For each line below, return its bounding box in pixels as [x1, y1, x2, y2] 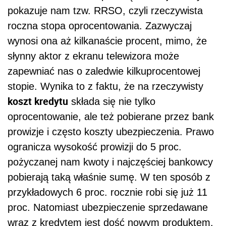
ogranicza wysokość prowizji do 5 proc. [8, 141, 182, 152]
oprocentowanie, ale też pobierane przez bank [8, 110, 214, 122]
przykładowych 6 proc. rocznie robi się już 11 [8, 186, 207, 198]
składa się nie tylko [68, 95, 155, 107]
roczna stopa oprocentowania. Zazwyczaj [8, 20, 192, 31]
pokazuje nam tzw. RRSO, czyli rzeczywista [8, 5, 203, 16]
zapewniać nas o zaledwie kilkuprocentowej [8, 65, 200, 77]
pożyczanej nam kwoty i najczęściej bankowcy [8, 156, 213, 167]
